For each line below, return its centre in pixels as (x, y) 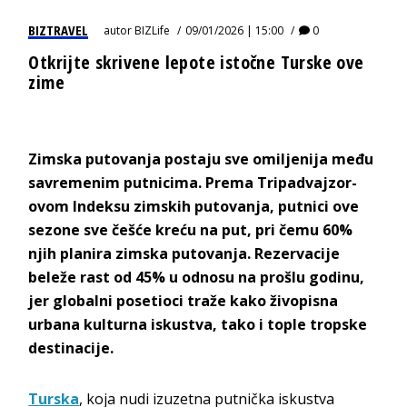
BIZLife (153, 30)
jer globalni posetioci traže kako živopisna (184, 300)
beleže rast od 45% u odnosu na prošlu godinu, (197, 277)
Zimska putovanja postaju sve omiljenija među (201, 159)
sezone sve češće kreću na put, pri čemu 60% (191, 229)
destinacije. (71, 347)
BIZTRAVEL (59, 30)
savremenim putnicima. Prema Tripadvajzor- (193, 182)
